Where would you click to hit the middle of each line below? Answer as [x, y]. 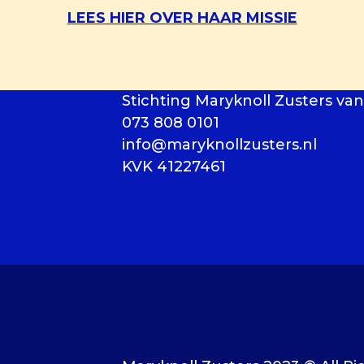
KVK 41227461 [174, 167]
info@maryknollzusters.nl [220, 145]
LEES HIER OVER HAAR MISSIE [182, 18]
